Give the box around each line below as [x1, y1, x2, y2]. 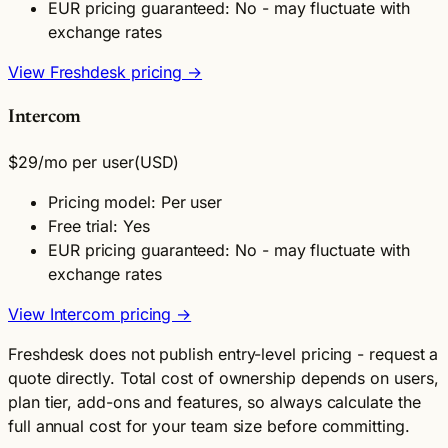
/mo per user [37, 152, 134, 173]
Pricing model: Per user [48, 192, 223, 213]
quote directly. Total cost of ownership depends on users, [8, 368, 439, 389]
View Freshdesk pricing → [8, 61, 203, 82]
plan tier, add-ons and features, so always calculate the [8, 392, 421, 413]
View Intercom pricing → [8, 304, 192, 325]
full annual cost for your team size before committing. [8, 416, 410, 437]
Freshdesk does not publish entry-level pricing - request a [8, 344, 439, 365]
